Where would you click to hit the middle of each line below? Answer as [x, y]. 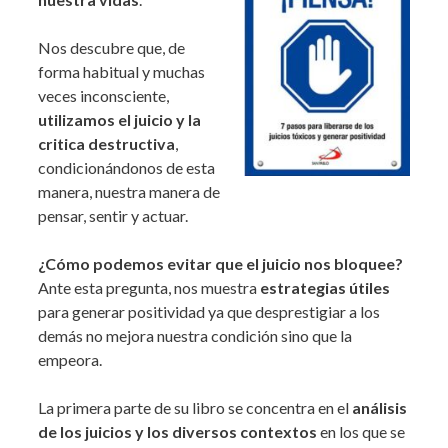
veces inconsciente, [103, 96]
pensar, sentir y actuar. [113, 216]
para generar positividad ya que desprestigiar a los [209, 312]
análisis [379, 408]
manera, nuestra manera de [129, 192]
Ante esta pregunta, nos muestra [147, 288]
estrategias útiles [323, 288]
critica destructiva [106, 144]
